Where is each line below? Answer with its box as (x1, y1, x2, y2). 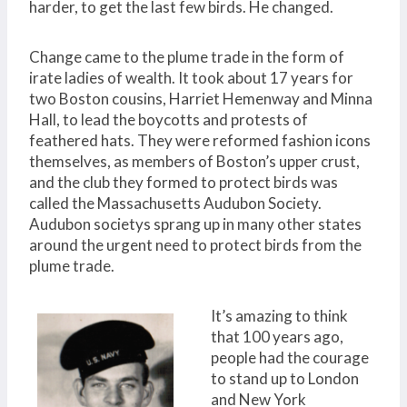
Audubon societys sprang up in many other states (29, 213, 362, 233)
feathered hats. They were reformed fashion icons (29, 130, 371, 150)
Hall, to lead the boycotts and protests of (29, 109, 308, 129)
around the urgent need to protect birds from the (29, 234, 362, 254)
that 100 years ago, (211, 326, 343, 346)
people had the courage (211, 347, 369, 367)
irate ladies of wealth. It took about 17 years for (29, 67, 353, 87)
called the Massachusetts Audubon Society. (29, 193, 322, 213)
